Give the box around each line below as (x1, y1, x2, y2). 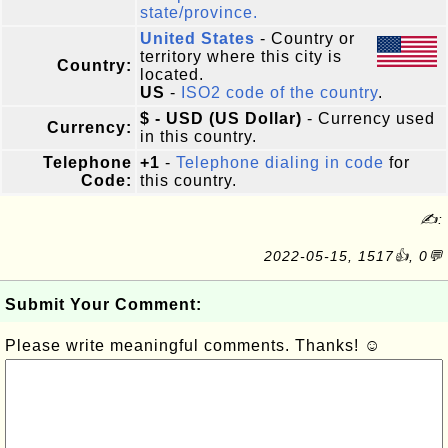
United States (140, 30, 255, 47)
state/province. (140, 4, 258, 21)
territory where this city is (140, 48, 342, 65)
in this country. (140, 128, 257, 145)
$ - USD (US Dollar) (140, 110, 302, 127)
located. (140, 66, 204, 83)
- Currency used (302, 110, 435, 127)
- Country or (255, 30, 355, 47)
